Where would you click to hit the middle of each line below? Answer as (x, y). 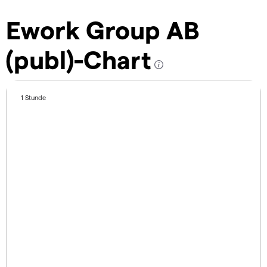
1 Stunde (34, 98)
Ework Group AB (103, 30)
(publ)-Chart (79, 59)
